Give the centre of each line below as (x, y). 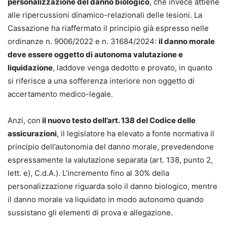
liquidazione (30, 68)
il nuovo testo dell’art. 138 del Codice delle (118, 120)
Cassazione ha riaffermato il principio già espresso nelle (108, 28)
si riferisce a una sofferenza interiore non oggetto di (101, 81)
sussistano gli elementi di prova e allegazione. (90, 213)
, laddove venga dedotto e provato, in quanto (133, 68)
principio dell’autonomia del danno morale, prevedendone (111, 147)
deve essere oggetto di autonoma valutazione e (95, 54)
